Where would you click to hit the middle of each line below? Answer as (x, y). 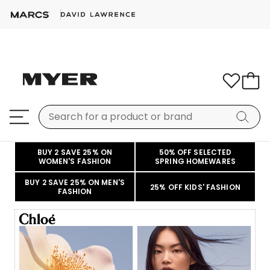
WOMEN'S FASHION (75, 161)
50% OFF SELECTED (195, 152)
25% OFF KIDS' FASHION (195, 187)
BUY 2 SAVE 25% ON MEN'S (75, 182)
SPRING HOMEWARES (195, 161)
